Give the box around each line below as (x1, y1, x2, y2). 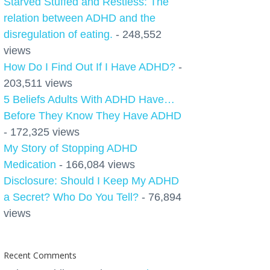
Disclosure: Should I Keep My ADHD (4, 175, 179, 187)
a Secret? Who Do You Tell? (4, 191, 139, 203)
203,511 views (4, 77, 72, 89)
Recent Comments (4, 250, 77, 261)
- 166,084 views (56, 159, 135, 171)
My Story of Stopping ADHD (4, 142, 137, 154)
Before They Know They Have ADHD (4, 110, 181, 122)
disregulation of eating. (4, 28, 113, 40)
